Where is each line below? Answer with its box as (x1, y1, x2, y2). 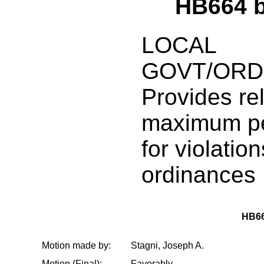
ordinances (141, 161, 256, 187)
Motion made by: (42, 240, 111, 250)
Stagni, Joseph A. (131, 240, 204, 250)
